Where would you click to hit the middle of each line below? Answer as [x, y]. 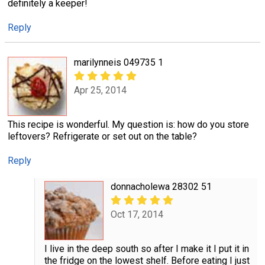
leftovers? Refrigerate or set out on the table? [102, 137]
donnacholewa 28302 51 [161, 187]
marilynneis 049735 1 [119, 63]
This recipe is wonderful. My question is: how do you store [128, 125]
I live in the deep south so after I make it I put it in [146, 249]
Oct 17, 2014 [137, 214]
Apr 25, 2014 [100, 90]
